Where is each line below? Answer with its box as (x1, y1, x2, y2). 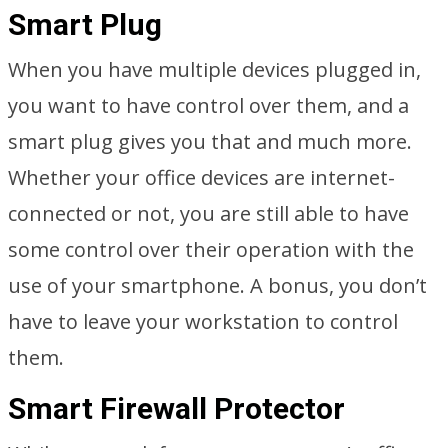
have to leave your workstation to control (8, 308, 398, 335)
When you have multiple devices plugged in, (8, 56, 421, 83)
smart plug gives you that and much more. (8, 128, 412, 155)
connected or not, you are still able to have (8, 200, 409, 227)
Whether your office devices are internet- (8, 164, 395, 191)
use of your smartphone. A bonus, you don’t (8, 272, 427, 299)
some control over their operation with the (8, 236, 414, 263)
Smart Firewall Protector (8, 391, 345, 426)
